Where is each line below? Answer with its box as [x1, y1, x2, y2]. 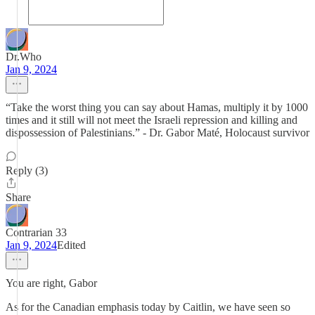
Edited [57, 239, 86, 251]
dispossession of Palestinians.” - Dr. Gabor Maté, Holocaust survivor [6, 127, 309, 139]
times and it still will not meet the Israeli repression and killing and [6, 114, 297, 126]
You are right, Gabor [6, 277, 97, 289]
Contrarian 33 [6, 226, 67, 238]
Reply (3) [6, 165, 48, 176]
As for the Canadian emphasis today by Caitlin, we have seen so [6, 301, 290, 313]
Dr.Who [6, 51, 41, 63]
